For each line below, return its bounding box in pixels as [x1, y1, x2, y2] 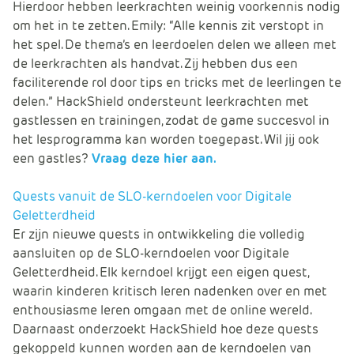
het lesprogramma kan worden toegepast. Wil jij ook [13, 130, 319, 148]
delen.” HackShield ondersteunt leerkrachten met [13, 92, 309, 110]
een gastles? [13, 149, 92, 167]
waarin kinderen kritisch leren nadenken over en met [13, 282, 327, 299]
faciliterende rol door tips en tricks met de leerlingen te [13, 73, 341, 91]
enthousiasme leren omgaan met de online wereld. [13, 301, 311, 318]
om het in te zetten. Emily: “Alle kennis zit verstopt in [13, 17, 324, 34]
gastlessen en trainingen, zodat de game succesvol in [13, 111, 330, 129]
